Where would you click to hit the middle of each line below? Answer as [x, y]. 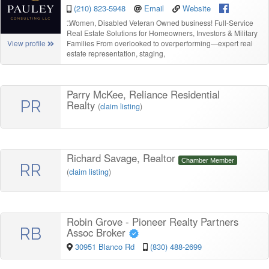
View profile [28, 43]
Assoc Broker [98, 232]
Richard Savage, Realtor [122, 158]
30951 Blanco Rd [106, 247]
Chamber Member [208, 160]
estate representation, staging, [116, 53]
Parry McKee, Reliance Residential [143, 94]
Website [197, 8]
